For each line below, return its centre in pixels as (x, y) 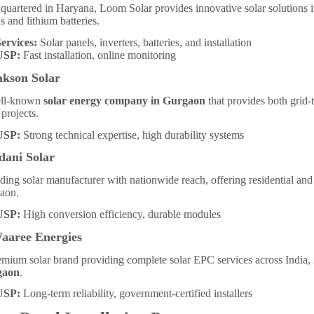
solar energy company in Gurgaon (124, 100)
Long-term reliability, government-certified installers (136, 294)
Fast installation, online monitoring (98, 55)
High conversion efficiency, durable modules (120, 214)
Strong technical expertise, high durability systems (132, 135)
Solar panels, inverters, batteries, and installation (144, 43)
